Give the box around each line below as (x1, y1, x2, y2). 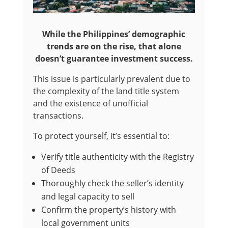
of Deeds (41, 164, 75, 176)
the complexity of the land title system (33, 85, 179, 97)
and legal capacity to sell (41, 191, 134, 203)
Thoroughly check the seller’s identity (41, 178, 184, 189)
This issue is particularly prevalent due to (33, 73, 190, 85)
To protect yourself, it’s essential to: (33, 130, 169, 142)
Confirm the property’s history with (41, 204, 176, 216)
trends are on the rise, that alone (46, 41, 181, 52)
